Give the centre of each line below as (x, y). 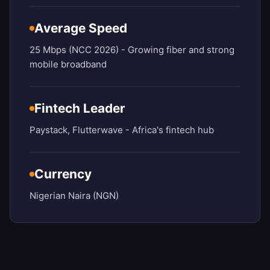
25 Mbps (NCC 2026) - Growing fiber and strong (132, 50)
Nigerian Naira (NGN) (74, 196)
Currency (63, 174)
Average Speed (81, 28)
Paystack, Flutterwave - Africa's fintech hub (122, 130)
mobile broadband (68, 64)
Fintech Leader (80, 108)
